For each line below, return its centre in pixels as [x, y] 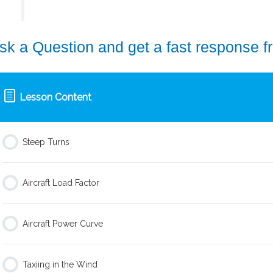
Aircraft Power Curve [63, 224]
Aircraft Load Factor [61, 183]
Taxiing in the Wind [60, 265]
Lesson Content [55, 97]
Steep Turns [46, 142]
